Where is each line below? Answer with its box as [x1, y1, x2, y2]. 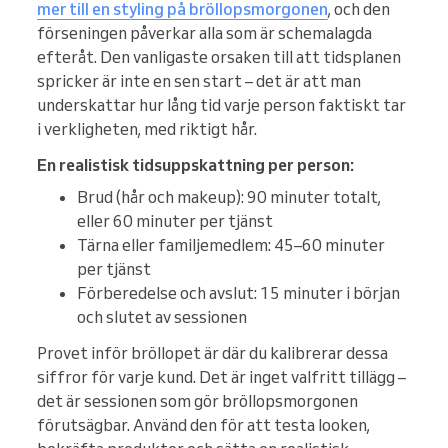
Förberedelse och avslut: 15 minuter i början [77, 282, 400, 303]
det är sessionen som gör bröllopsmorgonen [37, 390, 358, 411]
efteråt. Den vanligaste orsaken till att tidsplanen [37, 46, 401, 67]
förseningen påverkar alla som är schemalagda [37, 22, 372, 43]
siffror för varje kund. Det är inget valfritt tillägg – [37, 366, 406, 387]
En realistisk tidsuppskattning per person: [37, 154, 354, 175]
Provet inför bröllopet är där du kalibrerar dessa [37, 342, 388, 363]
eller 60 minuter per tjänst [77, 210, 273, 231]
